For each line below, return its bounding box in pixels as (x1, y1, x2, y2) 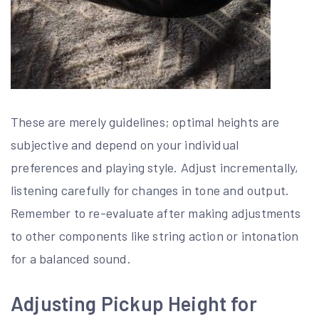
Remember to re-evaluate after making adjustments (11, 205, 301, 221)
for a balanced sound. (11, 251, 131, 267)
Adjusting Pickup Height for (11, 291, 257, 316)
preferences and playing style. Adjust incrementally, (11, 159, 299, 176)
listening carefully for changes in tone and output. (11, 182, 290, 199)
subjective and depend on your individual (11, 137, 239, 153)
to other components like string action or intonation (11, 228, 299, 244)
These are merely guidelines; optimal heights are (11, 114, 280, 130)
